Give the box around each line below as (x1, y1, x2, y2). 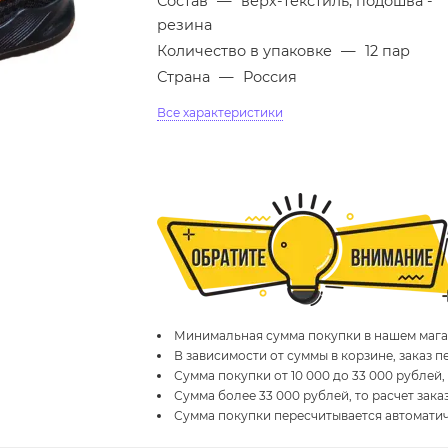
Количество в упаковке (157, 42, 337, 60)
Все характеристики (157, 105, 284, 120)
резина (157, 16, 213, 34)
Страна (157, 68, 215, 86)
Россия (243, 68, 298, 86)
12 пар (365, 42, 411, 60)
